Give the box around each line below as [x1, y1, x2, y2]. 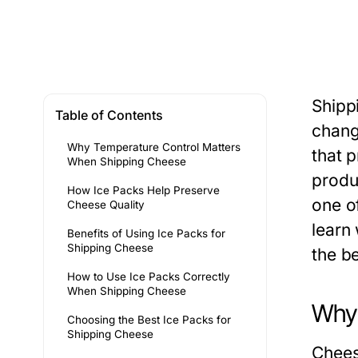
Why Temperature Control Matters [67, 141, 241, 153]
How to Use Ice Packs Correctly [67, 270, 230, 283]
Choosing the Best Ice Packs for [67, 313, 231, 326]
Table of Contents [55, 107, 163, 123]
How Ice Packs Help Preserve [67, 184, 220, 197]
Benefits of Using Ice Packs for [67, 227, 225, 240]
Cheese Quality [67, 198, 145, 211]
